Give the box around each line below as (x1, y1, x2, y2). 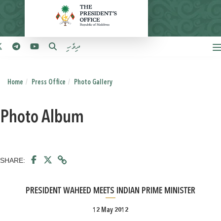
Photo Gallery (74, 79, 112, 86)
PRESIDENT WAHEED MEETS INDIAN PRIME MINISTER (26, 186, 195, 195)
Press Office (32, 79, 66, 86)
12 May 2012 (93, 207, 128, 214)
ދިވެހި (66, 42, 80, 52)
